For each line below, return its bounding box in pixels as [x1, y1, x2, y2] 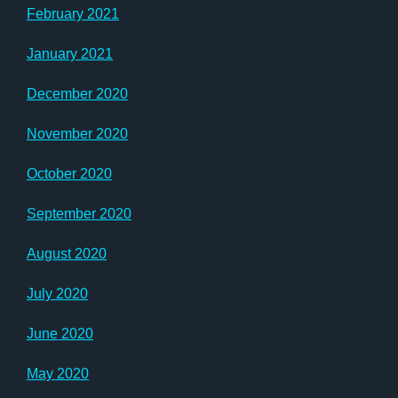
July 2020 [27, 285, 88, 301]
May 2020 [27, 365, 89, 381]
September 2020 [27, 205, 131, 221]
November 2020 [27, 125, 128, 141]
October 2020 [27, 165, 112, 181]
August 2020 [27, 245, 107, 261]
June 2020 [27, 325, 93, 341]
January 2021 [27, 45, 113, 61]
